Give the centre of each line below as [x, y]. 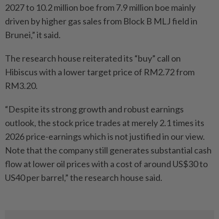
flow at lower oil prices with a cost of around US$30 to [106, 164]
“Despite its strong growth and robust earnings [94, 109]
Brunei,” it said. [33, 34]
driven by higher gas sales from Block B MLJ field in [101, 21]
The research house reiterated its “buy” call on [93, 58]
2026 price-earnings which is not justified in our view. [105, 136]
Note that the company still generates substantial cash [108, 150]
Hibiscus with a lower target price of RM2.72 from [100, 72]
